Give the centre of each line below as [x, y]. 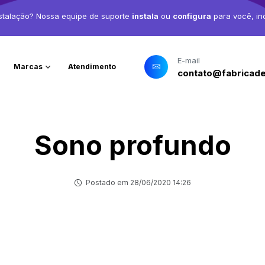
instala [145, 16]
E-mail [189, 60]
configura [192, 16]
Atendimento [92, 66]
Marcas [29, 66]
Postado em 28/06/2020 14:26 [138, 182]
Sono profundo [132, 145]
